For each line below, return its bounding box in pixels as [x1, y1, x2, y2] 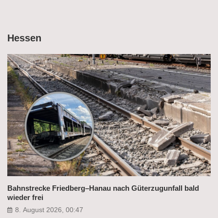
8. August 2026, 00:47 [15, 205, 83, 214]
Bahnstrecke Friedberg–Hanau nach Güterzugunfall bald [7, 183, 199, 192]
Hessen [7, 33, 41, 43]
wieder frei [7, 193, 43, 201]
